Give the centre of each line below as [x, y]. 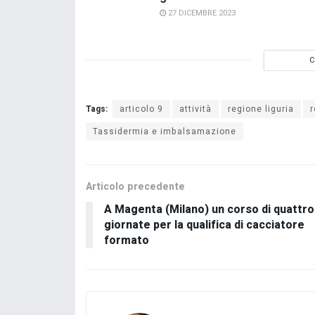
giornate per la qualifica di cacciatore [204, 225]
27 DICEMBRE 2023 [201, 13]
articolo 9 [141, 109]
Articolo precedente [135, 186]
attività [195, 109]
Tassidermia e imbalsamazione [165, 131]
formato [127, 240]
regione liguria [261, 109]
